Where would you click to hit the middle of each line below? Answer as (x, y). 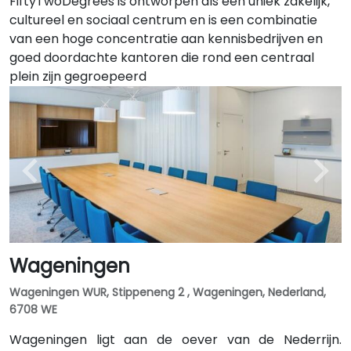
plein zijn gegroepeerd (78, 76)
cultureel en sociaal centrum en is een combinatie (163, 20)
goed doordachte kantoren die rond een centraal (162, 58)
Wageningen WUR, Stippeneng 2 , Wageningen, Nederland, (168, 292)
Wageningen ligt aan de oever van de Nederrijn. (175, 340)
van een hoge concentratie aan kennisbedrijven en (166, 39)
